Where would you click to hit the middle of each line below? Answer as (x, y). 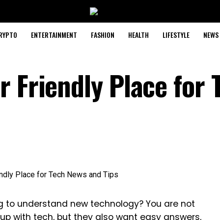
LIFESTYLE (176, 35)
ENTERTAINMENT (54, 35)
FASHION (102, 35)
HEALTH (138, 35)
